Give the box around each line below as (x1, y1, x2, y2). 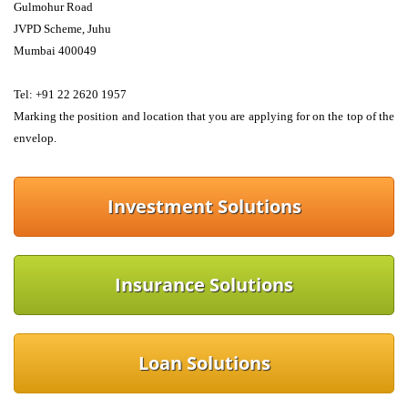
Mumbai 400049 (14, 44, 97, 57)
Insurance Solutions (115, 272, 293, 297)
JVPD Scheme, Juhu (14, 22, 111, 36)
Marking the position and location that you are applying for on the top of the (14, 109, 394, 123)
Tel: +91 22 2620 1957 (14, 87, 127, 101)
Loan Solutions (138, 351, 270, 375)
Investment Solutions (107, 194, 301, 219)
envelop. (14, 131, 56, 145)
